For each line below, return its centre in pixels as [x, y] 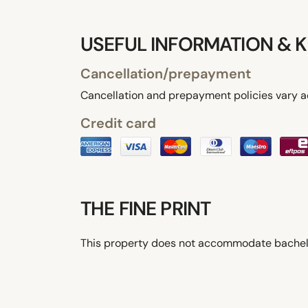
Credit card [118, 123]
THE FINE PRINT [146, 208]
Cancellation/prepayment [166, 73]
